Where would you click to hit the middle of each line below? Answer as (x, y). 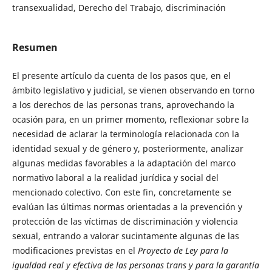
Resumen (35, 47)
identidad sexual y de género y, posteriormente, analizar (127, 149)
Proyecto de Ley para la (183, 251)
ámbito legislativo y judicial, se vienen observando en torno (133, 90)
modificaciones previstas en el (75, 251)
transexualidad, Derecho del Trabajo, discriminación (119, 7)
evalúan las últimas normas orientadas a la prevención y (127, 207)
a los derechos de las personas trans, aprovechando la (123, 105)
